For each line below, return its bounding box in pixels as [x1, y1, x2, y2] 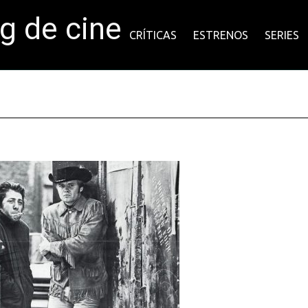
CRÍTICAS [129, 29, 177, 41]
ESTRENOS [193, 29, 248, 41]
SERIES [265, 29, 299, 41]
